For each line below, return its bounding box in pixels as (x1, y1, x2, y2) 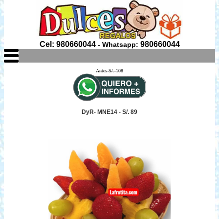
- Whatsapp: (95, 41, 140, 48)
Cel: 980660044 (39, 40, 96, 48)
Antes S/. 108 (96, 68, 123, 73)
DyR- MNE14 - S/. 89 (82, 109, 137, 115)
